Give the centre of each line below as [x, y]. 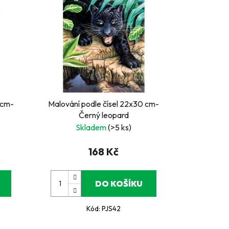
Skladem [92, 127]
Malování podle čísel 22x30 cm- [104, 104]
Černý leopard [104, 115]
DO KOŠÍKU [119, 183]
